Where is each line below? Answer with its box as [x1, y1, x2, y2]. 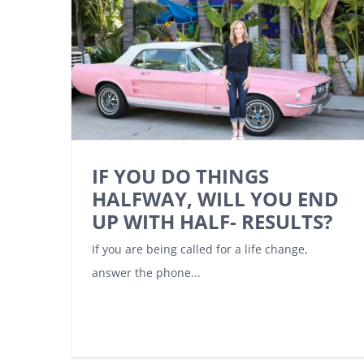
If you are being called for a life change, [92, 240, 308, 257]
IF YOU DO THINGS [92, 162, 269, 189]
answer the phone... [92, 264, 201, 280]
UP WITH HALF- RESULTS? [92, 207, 332, 235]
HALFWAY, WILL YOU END [92, 184, 339, 212]
